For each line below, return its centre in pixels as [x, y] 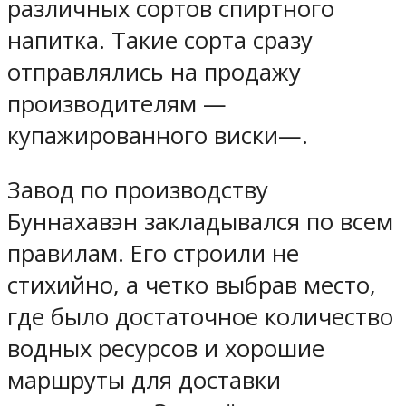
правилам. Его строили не [153, 254]
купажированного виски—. [158, 135]
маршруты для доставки [144, 381]
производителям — [117, 103]
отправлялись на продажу [154, 72]
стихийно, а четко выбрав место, [192, 285]
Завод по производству [138, 190]
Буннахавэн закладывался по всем [200, 222]
